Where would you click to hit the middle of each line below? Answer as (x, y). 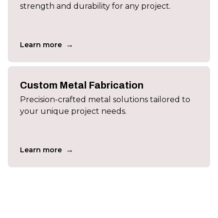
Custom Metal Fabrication (82, 85)
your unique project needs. (73, 111)
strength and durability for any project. (95, 6)
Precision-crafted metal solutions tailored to (105, 100)
